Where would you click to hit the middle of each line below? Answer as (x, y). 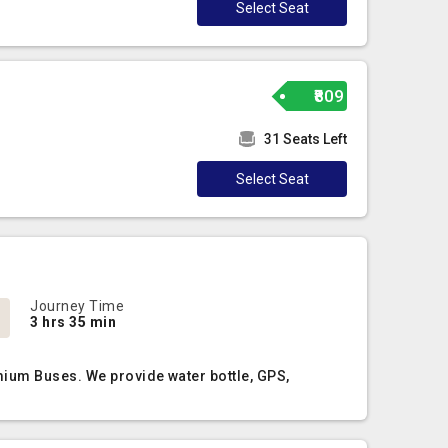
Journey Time (77, 306)
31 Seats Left (306, 139)
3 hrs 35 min (73, 322)
